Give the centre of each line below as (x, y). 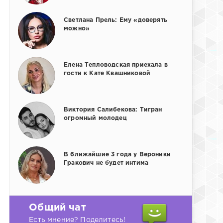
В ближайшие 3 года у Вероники (117, 155)
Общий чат (57, 208)
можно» (77, 29)
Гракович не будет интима (106, 163)
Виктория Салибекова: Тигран (113, 110)
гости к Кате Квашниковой (107, 74)
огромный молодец (95, 118)
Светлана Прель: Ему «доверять (115, 20)
